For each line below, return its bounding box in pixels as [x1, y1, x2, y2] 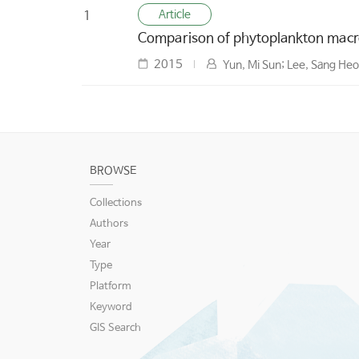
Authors [90, 218, 128, 231]
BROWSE [90, 164, 136, 178]
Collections [90, 197, 142, 210]
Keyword [90, 301, 132, 314]
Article [159, 8, 191, 22]
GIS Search [90, 322, 141, 335]
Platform [90, 280, 131, 293]
